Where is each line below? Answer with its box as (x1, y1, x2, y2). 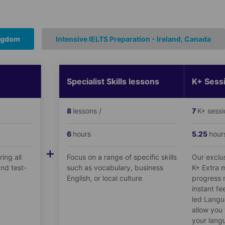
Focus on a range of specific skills (66, 152, 177, 161)
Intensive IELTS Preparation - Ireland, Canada (55, 34, 211, 43)
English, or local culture (66, 173, 142, 182)
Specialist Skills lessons (66, 76, 159, 86)
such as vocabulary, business (66, 163, 163, 172)
